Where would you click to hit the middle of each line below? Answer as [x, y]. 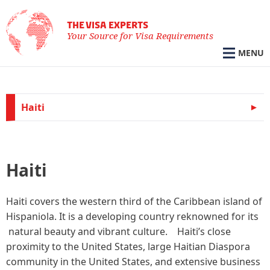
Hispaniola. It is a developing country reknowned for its [132, 216]
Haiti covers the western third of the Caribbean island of [134, 201]
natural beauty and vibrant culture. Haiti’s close [118, 231]
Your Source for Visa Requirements [140, 36]
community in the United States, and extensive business [133, 262]
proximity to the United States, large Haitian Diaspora [128, 246]
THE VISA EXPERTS [108, 25]
